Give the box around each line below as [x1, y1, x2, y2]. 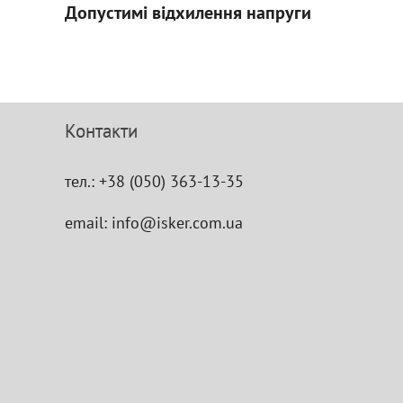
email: [65, 212, 112, 233]
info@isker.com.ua [112, 212, 243, 233]
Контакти [65, 119, 138, 143]
